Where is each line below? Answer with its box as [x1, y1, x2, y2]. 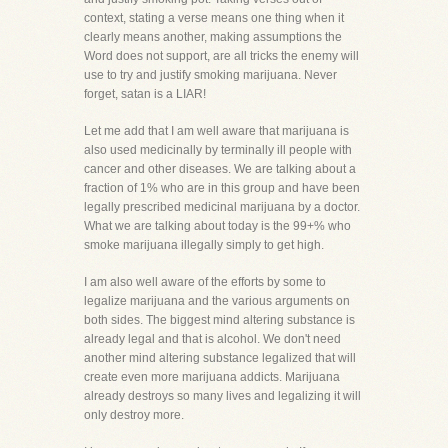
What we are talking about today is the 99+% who [84, 219, 351, 233]
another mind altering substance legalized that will [84, 351, 356, 365]
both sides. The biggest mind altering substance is [84, 313, 355, 327]
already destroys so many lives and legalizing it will [84, 389, 361, 403]
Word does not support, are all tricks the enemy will [84, 49, 359, 63]
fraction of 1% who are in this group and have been [84, 181, 360, 195]
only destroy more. [84, 408, 184, 422]
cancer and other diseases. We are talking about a [84, 162, 356, 176]
